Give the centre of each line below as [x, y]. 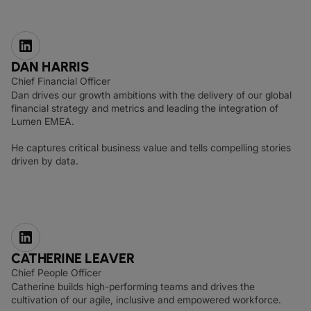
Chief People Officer [56, 272]
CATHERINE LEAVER [73, 258]
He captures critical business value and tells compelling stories [151, 148]
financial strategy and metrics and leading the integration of [145, 108]
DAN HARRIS [50, 67]
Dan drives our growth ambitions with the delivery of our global [151, 95]
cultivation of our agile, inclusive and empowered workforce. [146, 300]
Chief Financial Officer [61, 81]
